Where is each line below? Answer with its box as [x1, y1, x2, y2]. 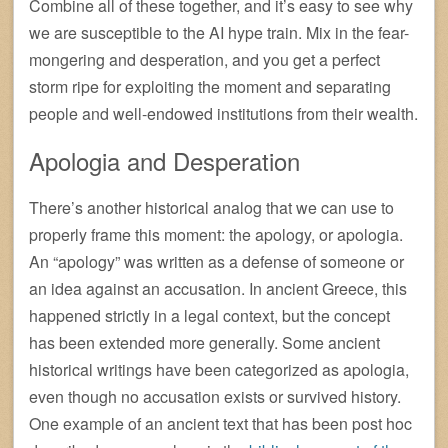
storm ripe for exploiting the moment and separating [29, 74, 391, 98]
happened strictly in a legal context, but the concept [29, 303, 390, 327]
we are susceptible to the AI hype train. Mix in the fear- [29, 20, 409, 44]
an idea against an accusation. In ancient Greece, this [29, 276, 407, 300]
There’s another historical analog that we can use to [29, 195, 394, 219]
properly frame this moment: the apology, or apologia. [29, 222, 403, 246]
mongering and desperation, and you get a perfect [29, 47, 380, 71]
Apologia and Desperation [29, 142, 300, 178]
